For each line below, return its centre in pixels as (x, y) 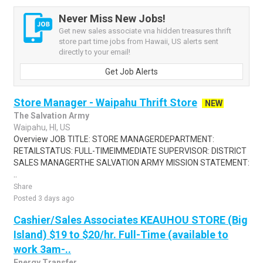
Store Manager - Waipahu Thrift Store (105, 102)
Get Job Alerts (131, 72)
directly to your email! (95, 52)
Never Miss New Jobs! (112, 18)
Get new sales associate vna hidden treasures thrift (145, 31)
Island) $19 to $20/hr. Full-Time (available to (121, 235)
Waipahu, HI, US (42, 127)
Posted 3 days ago (44, 198)
